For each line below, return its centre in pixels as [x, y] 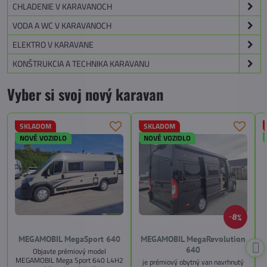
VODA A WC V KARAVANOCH [62, 26]
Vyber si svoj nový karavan [85, 94]
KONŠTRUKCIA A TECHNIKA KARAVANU [81, 64]
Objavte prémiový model [69, 251]
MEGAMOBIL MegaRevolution [193, 239]
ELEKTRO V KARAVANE [53, 45]
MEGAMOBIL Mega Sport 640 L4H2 [69, 260]
